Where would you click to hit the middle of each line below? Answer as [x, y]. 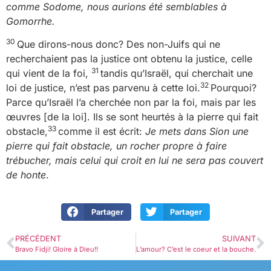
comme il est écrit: [102, 132]
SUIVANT [239, 239]
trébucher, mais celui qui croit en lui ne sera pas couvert [135, 161]
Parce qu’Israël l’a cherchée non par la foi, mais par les [131, 103]
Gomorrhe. [32, 21]
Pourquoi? [233, 88]
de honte [26, 175]
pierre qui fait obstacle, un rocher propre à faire [116, 146]
